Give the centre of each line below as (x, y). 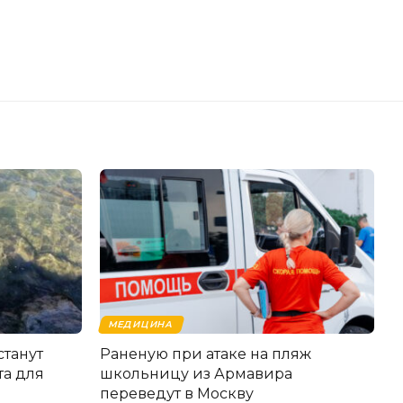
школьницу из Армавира (196, 373)
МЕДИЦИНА (141, 324)
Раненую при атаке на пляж (206, 354)
